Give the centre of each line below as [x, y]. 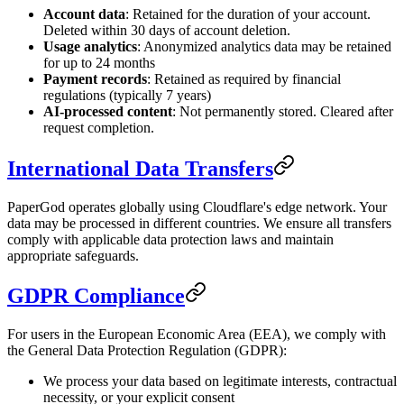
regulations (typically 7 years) [127, 95]
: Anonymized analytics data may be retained [264, 46]
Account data [84, 14]
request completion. [99, 127]
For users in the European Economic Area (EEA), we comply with [197, 335]
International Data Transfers [140, 168]
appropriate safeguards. [73, 255]
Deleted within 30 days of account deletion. [167, 30]
